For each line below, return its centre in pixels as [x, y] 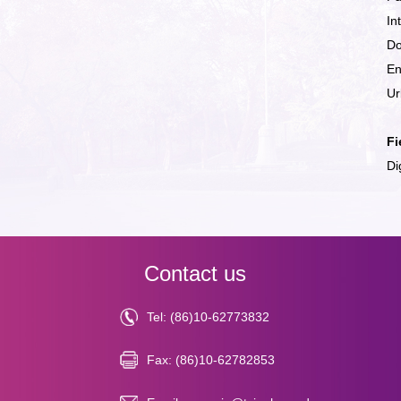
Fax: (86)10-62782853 [211, 359]
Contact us [196, 273]
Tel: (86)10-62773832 [209, 316]
